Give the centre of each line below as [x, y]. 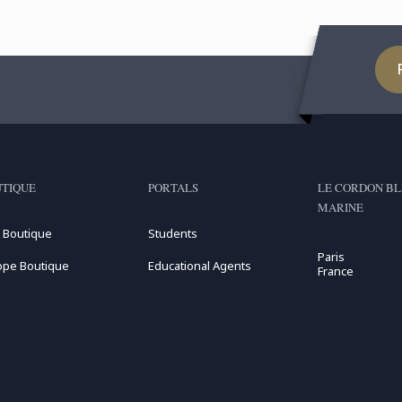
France [336, 271]
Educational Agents [199, 266]
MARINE [341, 207]
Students [172, 233]
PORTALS [173, 188]
